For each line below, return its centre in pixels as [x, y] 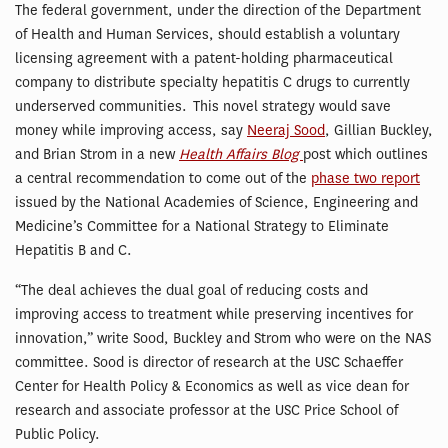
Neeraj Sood [286, 131]
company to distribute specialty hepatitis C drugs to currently [212, 83]
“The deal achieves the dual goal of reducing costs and [191, 291]
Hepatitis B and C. [73, 251]
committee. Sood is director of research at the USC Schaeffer [209, 363]
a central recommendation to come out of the [163, 179]
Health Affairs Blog [241, 155]
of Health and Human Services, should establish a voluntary [207, 35]
